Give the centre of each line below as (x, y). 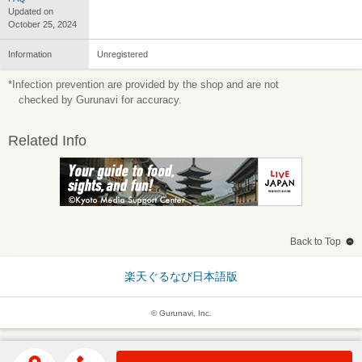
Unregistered (122, 54)
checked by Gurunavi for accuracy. (100, 99)
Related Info (47, 140)
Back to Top (316, 241)
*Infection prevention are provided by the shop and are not (143, 84)
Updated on (31, 11)
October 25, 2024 (42, 24)
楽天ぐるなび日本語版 (181, 276)
